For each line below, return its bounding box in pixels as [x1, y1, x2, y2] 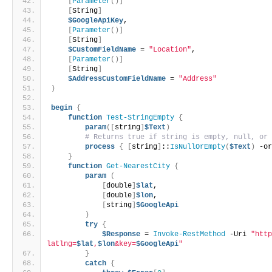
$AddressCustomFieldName [68, 74, 166, 83]
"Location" [149, 45, 192, 54]
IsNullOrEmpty [170, 142, 226, 151]
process [85, 142, 115, 151]
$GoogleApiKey [68, 16, 124, 25]
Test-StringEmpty [106, 113, 175, 122]
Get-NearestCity [106, 161, 171, 171]
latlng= [47, 239, 77, 248]
